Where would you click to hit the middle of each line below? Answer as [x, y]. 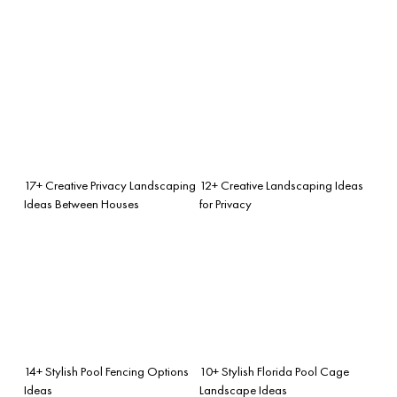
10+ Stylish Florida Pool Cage [274, 371]
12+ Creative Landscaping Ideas [281, 185]
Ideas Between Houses [82, 203]
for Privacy [226, 203]
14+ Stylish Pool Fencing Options [106, 371]
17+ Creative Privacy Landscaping [110, 185]
